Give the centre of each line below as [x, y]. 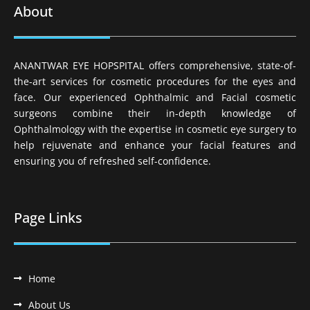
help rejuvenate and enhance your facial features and [155, 145]
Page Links [48, 218]
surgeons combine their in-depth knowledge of [155, 113]
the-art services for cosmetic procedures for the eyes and [155, 82]
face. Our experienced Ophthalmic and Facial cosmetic [155, 98]
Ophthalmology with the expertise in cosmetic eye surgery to [155, 129]
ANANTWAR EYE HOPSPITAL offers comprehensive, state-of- [155, 66]
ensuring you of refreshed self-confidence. [112, 161]
